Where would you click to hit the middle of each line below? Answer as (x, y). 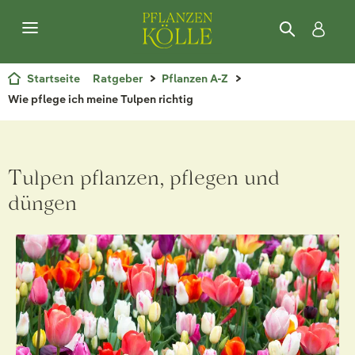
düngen (42, 202)
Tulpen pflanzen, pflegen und (144, 177)
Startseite (53, 78)
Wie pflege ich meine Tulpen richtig (101, 99)
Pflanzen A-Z (195, 78)
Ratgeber (118, 78)
